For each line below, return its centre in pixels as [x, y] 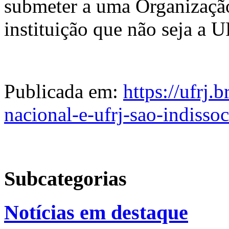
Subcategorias [65, 179]
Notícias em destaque [96, 212]
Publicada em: [64, 91]
